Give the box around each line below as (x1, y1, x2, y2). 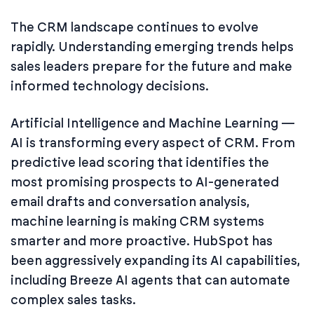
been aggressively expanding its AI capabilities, (11, 252, 300, 268)
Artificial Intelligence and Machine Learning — (11, 115, 295, 131)
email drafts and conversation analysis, (11, 193, 250, 210)
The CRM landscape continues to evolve (11, 19, 259, 35)
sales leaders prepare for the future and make (11, 58, 292, 74)
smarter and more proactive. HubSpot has (11, 233, 273, 249)
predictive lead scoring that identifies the (11, 154, 269, 170)
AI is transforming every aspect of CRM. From (11, 135, 295, 151)
